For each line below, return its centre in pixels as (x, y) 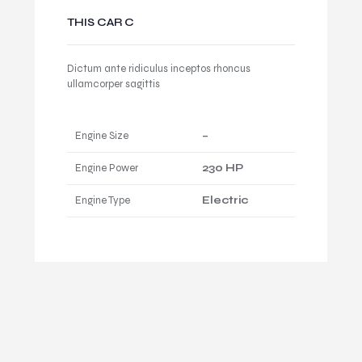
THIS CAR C (101, 22)
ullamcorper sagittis (114, 84)
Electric (225, 200)
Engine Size (102, 135)
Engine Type (103, 200)
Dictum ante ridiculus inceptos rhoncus (159, 68)
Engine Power (107, 168)
